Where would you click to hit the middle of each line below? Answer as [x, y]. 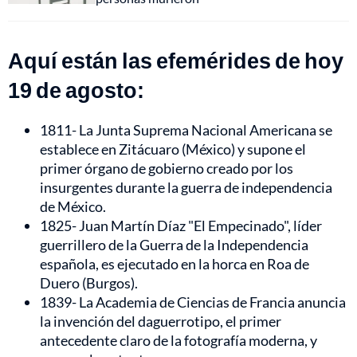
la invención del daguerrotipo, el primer [161, 322]
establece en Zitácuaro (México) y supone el [173, 149]
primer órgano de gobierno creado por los [167, 169]
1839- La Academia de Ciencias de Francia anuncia [193, 302]
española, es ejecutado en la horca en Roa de [175, 264]
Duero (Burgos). [89, 283]
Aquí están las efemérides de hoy [176, 61]
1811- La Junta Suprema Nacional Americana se [186, 130]
